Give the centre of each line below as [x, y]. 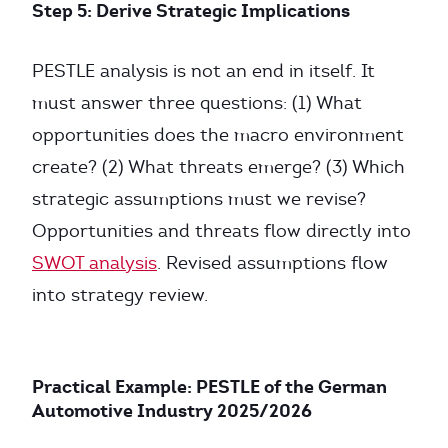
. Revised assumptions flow [272, 263]
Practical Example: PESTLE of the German [209, 386]
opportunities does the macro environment [218, 135]
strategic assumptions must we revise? [199, 199]
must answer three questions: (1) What [197, 103]
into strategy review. [120, 295]
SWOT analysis [94, 263]
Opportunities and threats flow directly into [221, 231]
